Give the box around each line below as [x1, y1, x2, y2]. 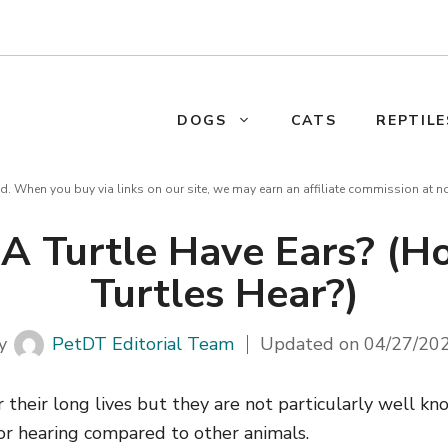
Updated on [260, 331, 365, 356]
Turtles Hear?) [89, 266, 359, 321]
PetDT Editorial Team [51, 331, 234, 356]
